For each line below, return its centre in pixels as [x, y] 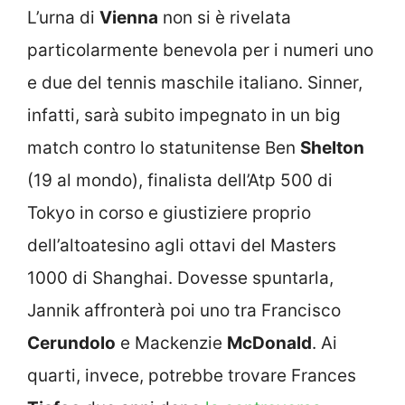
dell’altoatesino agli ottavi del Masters [182, 245]
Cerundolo [71, 343]
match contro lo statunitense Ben [164, 147]
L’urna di [63, 17]
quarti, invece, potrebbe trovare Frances [192, 375]
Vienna [129, 17]
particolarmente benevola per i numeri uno [200, 50]
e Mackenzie [171, 343]
